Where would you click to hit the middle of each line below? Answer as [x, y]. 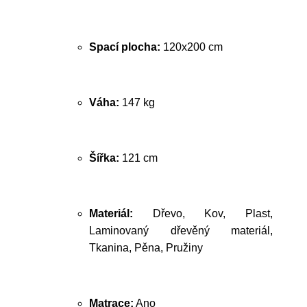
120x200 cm [192, 47]
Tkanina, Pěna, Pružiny [146, 248]
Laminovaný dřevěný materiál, [181, 231]
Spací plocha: [125, 47]
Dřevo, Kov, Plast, [203, 213]
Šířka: [104, 158]
